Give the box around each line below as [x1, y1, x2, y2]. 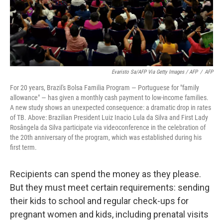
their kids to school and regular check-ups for [10, 196, 189, 206]
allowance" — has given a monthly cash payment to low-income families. [10, 94, 209, 102]
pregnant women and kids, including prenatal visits [10, 209, 209, 220]
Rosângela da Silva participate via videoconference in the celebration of [10, 123, 206, 131]
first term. [10, 143, 37, 151]
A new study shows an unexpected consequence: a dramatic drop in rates [10, 104, 211, 111]
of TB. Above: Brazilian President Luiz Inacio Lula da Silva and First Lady [10, 113, 208, 121]
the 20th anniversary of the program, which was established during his [10, 133, 202, 141]
